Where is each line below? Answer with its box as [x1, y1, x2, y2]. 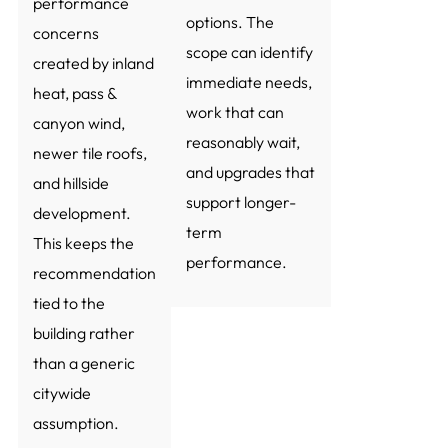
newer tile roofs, [32, 143, 147, 164]
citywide [32, 383, 91, 404]
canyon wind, [32, 113, 125, 134]
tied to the [32, 293, 105, 314]
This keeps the [32, 233, 134, 254]
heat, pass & [32, 83, 116, 104]
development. [32, 203, 131, 224]
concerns [32, 23, 99, 44]
